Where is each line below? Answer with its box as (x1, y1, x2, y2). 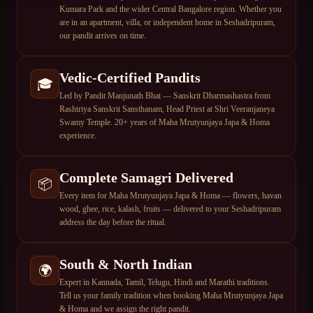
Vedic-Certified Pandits (59, 70, 201, 86)
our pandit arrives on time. (59, 31, 146, 41)
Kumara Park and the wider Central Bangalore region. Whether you (59, 4, 282, 15)
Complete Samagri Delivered (59, 170, 233, 186)
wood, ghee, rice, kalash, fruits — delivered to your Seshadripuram (59, 204, 281, 214)
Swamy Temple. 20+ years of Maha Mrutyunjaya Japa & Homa (59, 117, 270, 128)
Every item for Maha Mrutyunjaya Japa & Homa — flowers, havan (59, 191, 282, 201)
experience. (59, 131, 96, 141)
